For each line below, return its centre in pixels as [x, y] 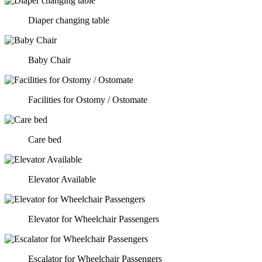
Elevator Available [62, 179]
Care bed [45, 139]
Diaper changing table [69, 20]
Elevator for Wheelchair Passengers [94, 219]
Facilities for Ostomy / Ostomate [88, 99]
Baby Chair [49, 60]
